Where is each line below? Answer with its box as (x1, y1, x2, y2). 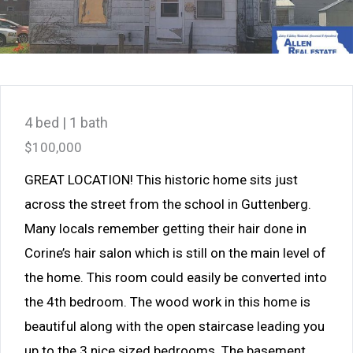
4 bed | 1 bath (24, 113, 108, 131)
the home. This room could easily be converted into (24, 269, 327, 285)
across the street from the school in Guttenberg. (24, 195, 311, 212)
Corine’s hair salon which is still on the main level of (24, 244, 326, 261)
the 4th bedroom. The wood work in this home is (24, 293, 310, 310)
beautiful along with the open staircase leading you (24, 318, 325, 334)
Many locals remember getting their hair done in (24, 220, 307, 236)
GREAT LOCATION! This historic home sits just (24, 171, 298, 188)
